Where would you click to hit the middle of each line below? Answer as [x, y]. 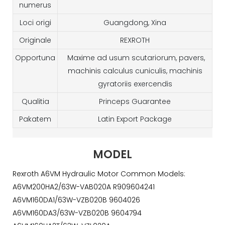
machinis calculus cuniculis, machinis [135, 71]
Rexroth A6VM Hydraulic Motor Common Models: [99, 174]
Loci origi [35, 22]
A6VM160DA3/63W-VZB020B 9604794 [77, 213]
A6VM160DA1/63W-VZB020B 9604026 [76, 200]
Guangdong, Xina [135, 22]
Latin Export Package [135, 119]
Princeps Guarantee [135, 101]
